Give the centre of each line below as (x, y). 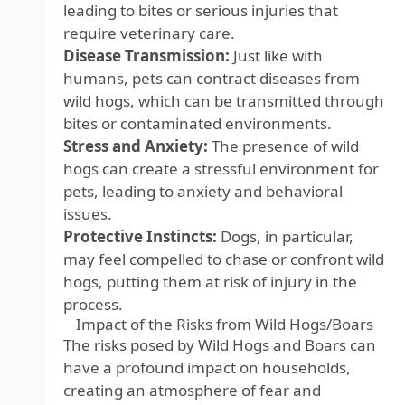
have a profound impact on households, (207, 367)
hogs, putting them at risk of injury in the (210, 282)
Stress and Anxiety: (136, 146)
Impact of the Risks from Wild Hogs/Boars (225, 324)
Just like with (276, 56)
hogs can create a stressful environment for (221, 169)
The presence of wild (283, 146)
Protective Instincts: (140, 236)
